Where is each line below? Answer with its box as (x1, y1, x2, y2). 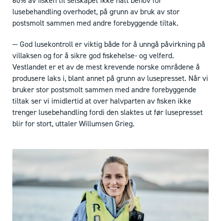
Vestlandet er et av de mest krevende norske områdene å (12, 62, 200, 73)
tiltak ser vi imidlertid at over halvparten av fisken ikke (12, 96, 191, 107)
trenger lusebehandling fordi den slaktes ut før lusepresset (12, 107, 203, 118)
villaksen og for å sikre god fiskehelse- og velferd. (12, 50, 174, 61)
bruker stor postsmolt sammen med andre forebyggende (12, 84, 196, 95)
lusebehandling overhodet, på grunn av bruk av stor (12, 6, 180, 17)
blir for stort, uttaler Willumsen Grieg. (12, 118, 135, 129)
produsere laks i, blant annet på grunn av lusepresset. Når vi (12, 73, 208, 84)
